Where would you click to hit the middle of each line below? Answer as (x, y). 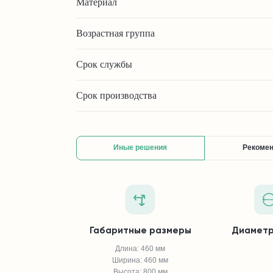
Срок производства (116, 95)
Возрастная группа (115, 33)
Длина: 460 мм (140, 248)
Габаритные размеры (140, 231)
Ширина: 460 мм (140, 260)
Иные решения (140, 148)
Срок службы (104, 64)
